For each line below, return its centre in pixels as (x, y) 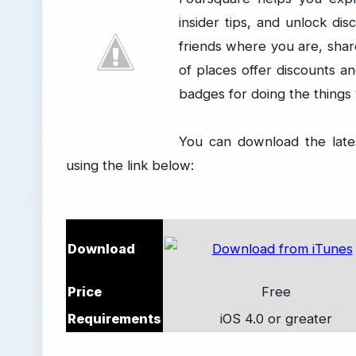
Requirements (114, 319)
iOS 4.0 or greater (276, 319)
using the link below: (130, 165)
